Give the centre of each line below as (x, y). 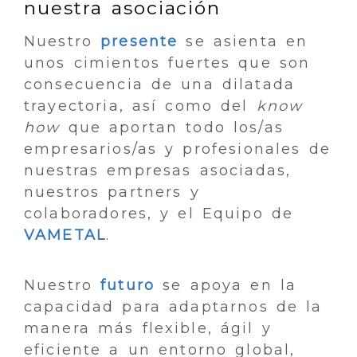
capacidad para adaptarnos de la (173, 307)
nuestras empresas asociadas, (158, 171)
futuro (128, 286)
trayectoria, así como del (140, 106)
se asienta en (243, 42)
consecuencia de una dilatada (160, 85)
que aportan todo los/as (172, 128)
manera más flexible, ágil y (148, 329)
